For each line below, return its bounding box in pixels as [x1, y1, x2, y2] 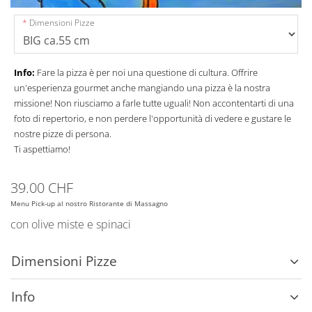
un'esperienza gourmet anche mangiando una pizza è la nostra [14, 81, 270, 95]
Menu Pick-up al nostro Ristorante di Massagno [10, 198, 168, 209]
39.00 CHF [10, 178, 73, 198]
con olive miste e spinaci [10, 217, 131, 233]
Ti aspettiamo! [14, 143, 70, 156]
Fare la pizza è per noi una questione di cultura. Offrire [37, 66, 258, 79]
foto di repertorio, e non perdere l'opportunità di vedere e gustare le [14, 112, 291, 125]
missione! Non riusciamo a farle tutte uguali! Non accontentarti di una [14, 97, 294, 110]
